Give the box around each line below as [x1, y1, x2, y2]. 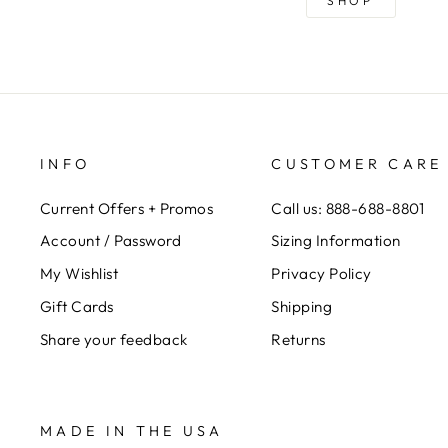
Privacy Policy [271, 264, 372, 284]
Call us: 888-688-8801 [271, 198, 425, 218]
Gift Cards [40, 297, 114, 317]
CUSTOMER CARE [271, 154, 443, 173]
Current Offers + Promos [40, 198, 214, 218]
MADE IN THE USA [40, 421, 224, 440]
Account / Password [40, 231, 182, 251]
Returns [271, 329, 326, 349]
